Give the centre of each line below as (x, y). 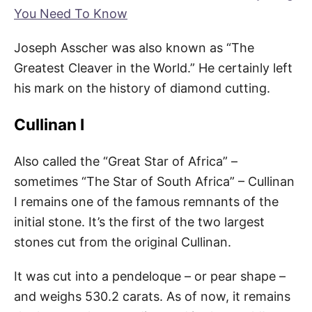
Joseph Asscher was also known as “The (134, 47)
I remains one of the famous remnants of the (146, 201)
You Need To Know (71, 13)
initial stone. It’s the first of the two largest (139, 221)
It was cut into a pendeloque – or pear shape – (150, 276)
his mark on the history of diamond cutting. (142, 88)
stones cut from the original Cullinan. (123, 242)
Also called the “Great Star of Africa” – (126, 161)
